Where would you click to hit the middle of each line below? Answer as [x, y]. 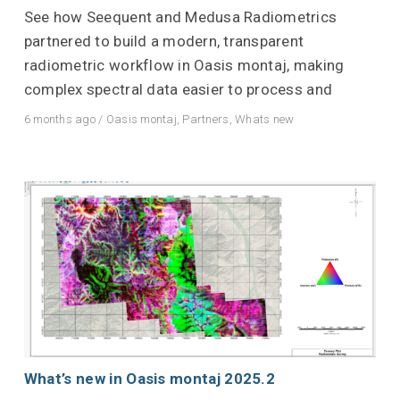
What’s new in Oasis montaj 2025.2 [150, 378]
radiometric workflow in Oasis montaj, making [184, 66]
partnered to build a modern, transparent [164, 42]
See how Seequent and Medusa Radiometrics [180, 17]
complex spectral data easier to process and [178, 90]
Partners [206, 120]
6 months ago [59, 120]
